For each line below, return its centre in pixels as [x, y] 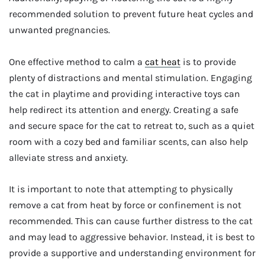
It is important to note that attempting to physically [121, 189]
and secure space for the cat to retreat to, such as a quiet [132, 125]
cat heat [163, 62]
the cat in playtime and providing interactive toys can [125, 93]
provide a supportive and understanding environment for [132, 253]
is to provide [208, 62]
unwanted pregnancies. [59, 30]
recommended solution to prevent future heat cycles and [131, 14]
